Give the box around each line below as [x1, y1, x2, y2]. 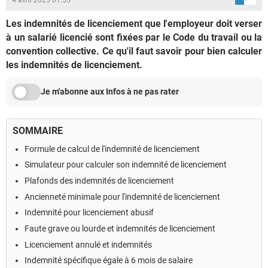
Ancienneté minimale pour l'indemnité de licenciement [25, 191, 220, 202]
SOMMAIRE [13, 124, 63, 136]
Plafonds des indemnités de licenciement [25, 176, 174, 186]
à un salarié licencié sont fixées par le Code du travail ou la [6, 31, 262, 43]
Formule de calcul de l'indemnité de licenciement [25, 144, 200, 154]
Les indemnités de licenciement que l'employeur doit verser [6, 17, 262, 29]
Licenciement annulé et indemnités [25, 239, 152, 249]
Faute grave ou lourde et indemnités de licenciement [25, 224, 215, 234]
